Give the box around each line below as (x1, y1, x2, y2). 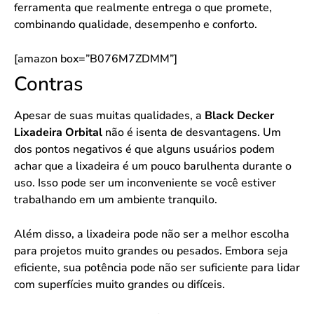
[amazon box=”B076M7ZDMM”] (14, 50, 177, 67)
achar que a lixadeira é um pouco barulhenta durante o (14, 158, 292, 174)
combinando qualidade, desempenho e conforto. (14, 16, 257, 32)
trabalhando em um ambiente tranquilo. (14, 191, 217, 207)
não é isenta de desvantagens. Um (102, 124, 281, 140)
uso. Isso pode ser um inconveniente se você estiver (14, 175, 276, 191)
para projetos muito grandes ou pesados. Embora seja (14, 243, 288, 259)
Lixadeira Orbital (14, 124, 102, 140)
